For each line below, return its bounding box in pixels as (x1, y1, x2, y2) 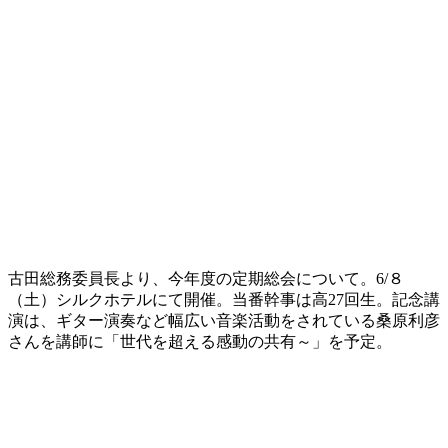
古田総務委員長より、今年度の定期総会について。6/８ (8, 270, 404, 287)
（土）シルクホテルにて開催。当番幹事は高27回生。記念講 (8, 291, 440, 308)
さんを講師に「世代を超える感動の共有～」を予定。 (8, 333, 392, 350)
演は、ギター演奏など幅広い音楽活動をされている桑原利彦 (8, 312, 440, 329)
